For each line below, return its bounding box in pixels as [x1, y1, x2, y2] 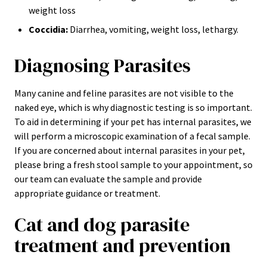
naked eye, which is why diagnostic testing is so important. [14, 101, 252, 113]
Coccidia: [29, 23, 68, 35]
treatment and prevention [14, 232, 231, 259]
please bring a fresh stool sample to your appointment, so [14, 159, 253, 170]
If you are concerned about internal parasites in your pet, [14, 144, 245, 156]
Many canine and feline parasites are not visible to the [14, 87, 234, 99]
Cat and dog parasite [14, 212, 190, 238]
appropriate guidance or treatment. [14, 187, 160, 199]
